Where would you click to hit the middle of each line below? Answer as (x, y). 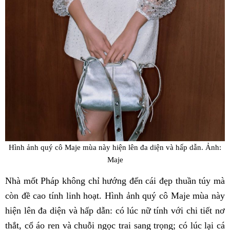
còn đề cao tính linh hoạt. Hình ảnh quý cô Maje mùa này (115, 196)
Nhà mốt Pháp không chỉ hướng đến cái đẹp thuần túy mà (115, 181)
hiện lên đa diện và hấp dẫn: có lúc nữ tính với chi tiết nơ (115, 211)
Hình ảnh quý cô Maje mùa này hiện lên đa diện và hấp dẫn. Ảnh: (115, 147)
